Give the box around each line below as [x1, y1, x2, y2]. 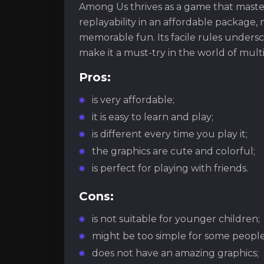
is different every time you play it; [92, 128, 247, 140]
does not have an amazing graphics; [92, 247, 259, 259]
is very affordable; [92, 94, 174, 105]
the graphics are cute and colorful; [92, 145, 255, 157]
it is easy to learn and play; [92, 111, 213, 123]
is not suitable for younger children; [92, 213, 260, 225]
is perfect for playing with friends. [92, 162, 248, 174]
